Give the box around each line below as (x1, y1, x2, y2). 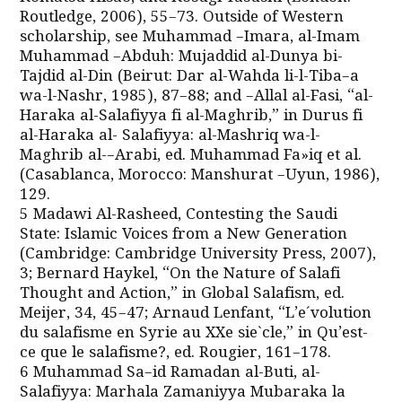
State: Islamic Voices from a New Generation (20, 225, 348, 245)
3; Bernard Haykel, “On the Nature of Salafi (20, 265, 341, 284)
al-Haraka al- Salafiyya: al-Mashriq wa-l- (20, 127, 321, 146)
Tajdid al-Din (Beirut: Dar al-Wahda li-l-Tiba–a (20, 67, 360, 87)
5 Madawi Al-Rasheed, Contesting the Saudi (20, 205, 338, 225)
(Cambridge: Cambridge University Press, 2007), (20, 245, 377, 265)
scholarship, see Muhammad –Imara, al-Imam (20, 28, 361, 48)
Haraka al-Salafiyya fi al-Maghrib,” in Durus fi (20, 107, 363, 127)
